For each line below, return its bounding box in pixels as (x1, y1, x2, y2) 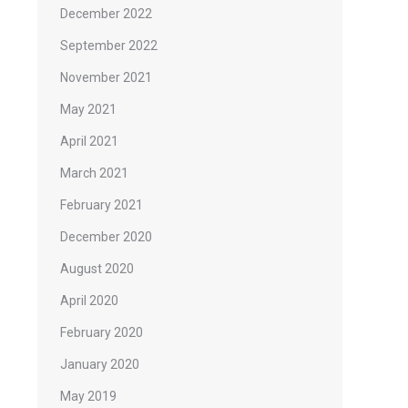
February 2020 (60, 325, 143, 340)
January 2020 (60, 357, 139, 372)
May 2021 (60, 102, 117, 117)
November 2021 (60, 70, 152, 85)
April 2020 (60, 293, 118, 308)
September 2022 (60, 38, 158, 53)
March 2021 (60, 166, 128, 180)
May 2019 (60, 389, 117, 403)
